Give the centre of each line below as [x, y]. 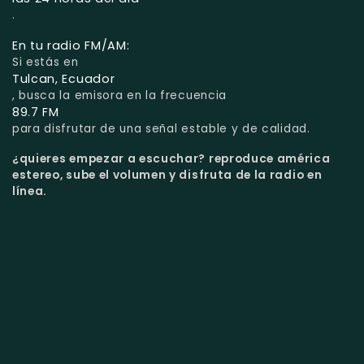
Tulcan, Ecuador [64, 79]
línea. [30, 192]
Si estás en [45, 63]
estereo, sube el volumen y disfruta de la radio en [167, 175]
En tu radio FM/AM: [71, 46]
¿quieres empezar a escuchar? [110, 159]
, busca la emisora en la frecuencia [119, 96]
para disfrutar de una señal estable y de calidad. [161, 129]
